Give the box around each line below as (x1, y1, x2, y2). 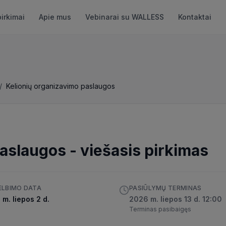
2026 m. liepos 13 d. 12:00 (129, 195, 222, 203)
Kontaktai (178, 13, 212, 21)
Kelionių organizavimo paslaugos (6, 82, 115, 90)
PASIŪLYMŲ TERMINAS (129, 184, 202, 192)
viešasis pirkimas (80, 141, 208, 159)
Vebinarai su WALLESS (85, 13, 164, 21)
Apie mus (39, 13, 72, 21)
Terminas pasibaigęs (129, 205, 191, 213)
